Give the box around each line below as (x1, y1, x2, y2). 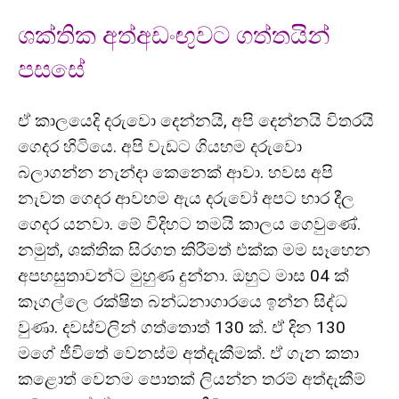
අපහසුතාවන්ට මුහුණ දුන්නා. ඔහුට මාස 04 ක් (18, 265, 349, 286)
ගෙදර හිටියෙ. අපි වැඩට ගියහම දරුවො (18, 136, 302, 157)
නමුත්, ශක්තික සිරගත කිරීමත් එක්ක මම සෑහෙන (18, 240, 370, 260)
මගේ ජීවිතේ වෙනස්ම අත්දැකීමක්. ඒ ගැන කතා (18, 343, 359, 363)
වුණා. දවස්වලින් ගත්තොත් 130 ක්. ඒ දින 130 (18, 317, 346, 338)
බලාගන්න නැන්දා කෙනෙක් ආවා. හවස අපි (18, 162, 333, 183)
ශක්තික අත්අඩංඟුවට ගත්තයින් (18, 21, 330, 50)
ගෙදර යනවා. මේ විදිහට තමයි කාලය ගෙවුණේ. (18, 214, 361, 234)
